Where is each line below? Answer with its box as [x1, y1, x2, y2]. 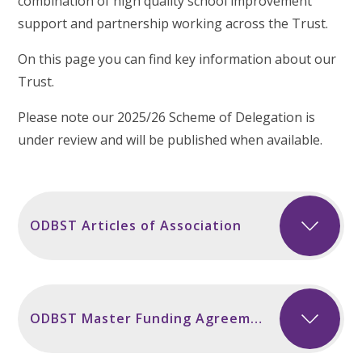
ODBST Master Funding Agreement [250, 309, 263, 328]
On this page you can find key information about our [18, 50, 337, 69]
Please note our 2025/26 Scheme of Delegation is [18, 108, 316, 127]
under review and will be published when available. [18, 131, 323, 149]
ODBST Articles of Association [30, 217, 242, 235]
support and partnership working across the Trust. [18, 15, 329, 33]
